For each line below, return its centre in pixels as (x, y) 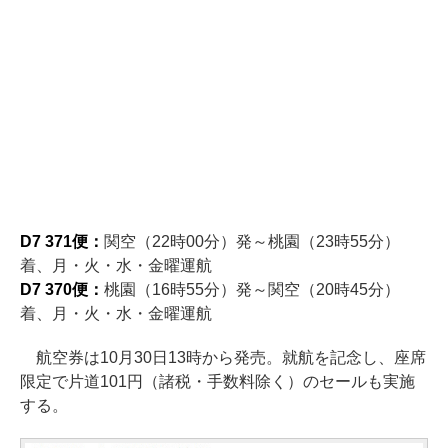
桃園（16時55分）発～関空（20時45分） (251, 290)
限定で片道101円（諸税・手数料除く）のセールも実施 (217, 382)
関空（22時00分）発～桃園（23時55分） (251, 242)
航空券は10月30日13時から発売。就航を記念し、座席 (223, 358)
